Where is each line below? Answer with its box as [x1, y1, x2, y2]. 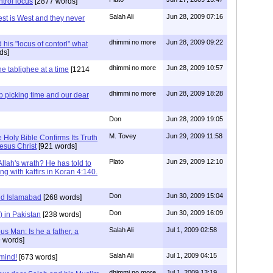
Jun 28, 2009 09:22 [166, 38, 223, 46]
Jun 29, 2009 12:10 [166, 157, 223, 165]
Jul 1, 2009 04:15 [166, 251, 217, 259]
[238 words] [41, 210, 81, 219]
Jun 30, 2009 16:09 [166, 208, 223, 216]
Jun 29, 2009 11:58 [166, 132, 222, 140]
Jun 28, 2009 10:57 [166, 63, 223, 71]
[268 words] [41, 193, 82, 202]
